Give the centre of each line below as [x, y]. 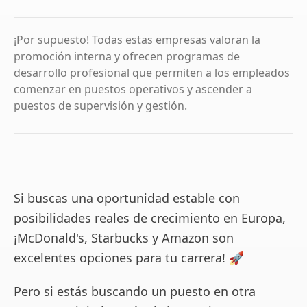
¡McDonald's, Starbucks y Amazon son [124, 238]
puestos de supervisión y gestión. [100, 106]
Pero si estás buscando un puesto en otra [135, 291]
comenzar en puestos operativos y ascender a [133, 89]
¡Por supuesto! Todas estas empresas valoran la [137, 40]
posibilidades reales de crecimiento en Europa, [150, 218]
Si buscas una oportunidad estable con [127, 198]
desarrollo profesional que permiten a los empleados [152, 73]
